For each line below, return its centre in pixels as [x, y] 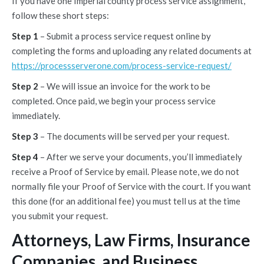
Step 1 [25, 36]
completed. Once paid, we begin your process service [114, 101]
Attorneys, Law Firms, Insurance [131, 240]
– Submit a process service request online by [125, 36]
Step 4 [25, 157]
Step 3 [25, 136]
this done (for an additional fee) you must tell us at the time [126, 201]
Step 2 [25, 86]
